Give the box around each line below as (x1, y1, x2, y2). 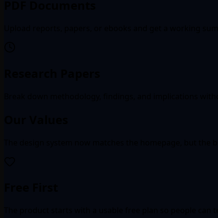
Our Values (4, 111, 68, 127)
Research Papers (4, 65, 100, 81)
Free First (4, 179, 58, 196)
